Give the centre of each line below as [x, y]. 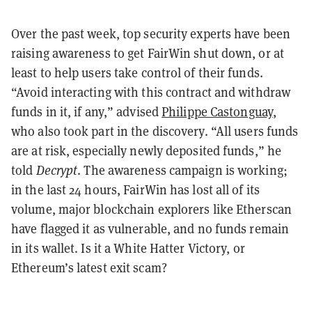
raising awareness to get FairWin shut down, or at [148, 54]
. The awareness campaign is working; [182, 171]
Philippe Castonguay [217, 112]
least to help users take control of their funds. [137, 73]
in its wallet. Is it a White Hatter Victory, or [128, 249]
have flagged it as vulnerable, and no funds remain [150, 229]
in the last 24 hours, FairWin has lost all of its [135, 190]
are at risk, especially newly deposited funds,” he [147, 151]
